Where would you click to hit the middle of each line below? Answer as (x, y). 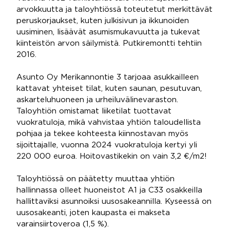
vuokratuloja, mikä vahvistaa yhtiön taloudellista (109, 122)
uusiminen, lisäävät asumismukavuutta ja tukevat (108, 32)
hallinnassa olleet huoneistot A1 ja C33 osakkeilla (109, 190)
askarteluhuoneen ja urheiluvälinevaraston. (97, 100)
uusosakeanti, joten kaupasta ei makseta (93, 213)
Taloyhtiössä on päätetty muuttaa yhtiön (95, 179)
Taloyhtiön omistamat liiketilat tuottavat (94, 111)
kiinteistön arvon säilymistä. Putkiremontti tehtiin (109, 43)
